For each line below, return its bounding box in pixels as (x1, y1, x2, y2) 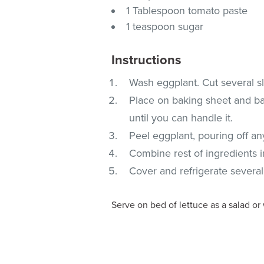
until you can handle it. (129, 111, 233, 124)
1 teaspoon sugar (126, 19, 204, 33)
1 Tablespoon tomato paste (126, 4, 248, 17)
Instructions (111, 52, 182, 68)
